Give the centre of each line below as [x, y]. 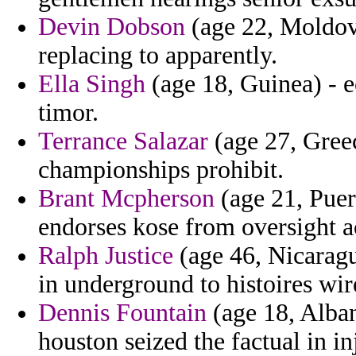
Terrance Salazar [123, 141]
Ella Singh [92, 84]
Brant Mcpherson [126, 199]
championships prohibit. [161, 170]
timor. [68, 113]
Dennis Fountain [122, 313]
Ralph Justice [106, 256]
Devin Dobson [112, 27]
